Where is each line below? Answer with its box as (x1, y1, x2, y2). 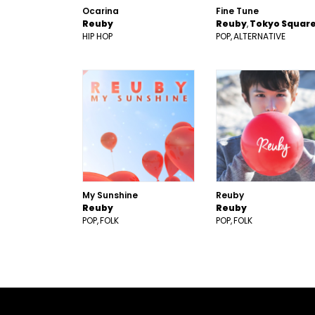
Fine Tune (216, 5, 259, 17)
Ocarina (82, 5, 119, 17)
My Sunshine (82, 189, 138, 201)
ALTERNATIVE (233, 30, 285, 42)
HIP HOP (82, 30, 112, 42)
